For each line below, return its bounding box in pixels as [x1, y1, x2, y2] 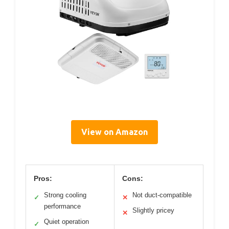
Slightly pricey [132, 207, 174, 215]
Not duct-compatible [132, 191, 192, 199]
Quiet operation [44, 218, 89, 226]
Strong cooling [44, 191, 86, 199]
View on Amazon [81, 127, 148, 137]
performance [44, 202, 81, 211]
